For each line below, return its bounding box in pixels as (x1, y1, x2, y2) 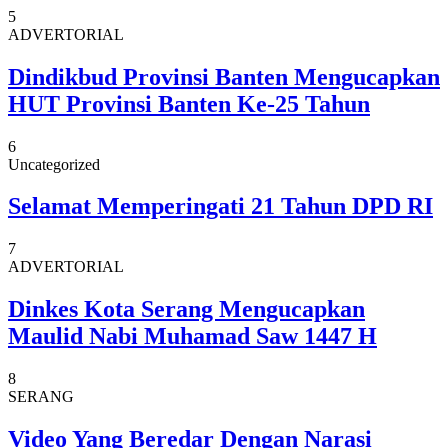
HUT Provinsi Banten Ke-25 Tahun (8, 90, 370, 117)
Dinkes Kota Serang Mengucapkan (8, 296, 365, 323)
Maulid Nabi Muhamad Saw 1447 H (8, 323, 377, 350)
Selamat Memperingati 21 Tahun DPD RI (8, 193, 433, 220)
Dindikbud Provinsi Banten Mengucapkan (8, 63, 440, 90)
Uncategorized (8, 155, 100, 173)
